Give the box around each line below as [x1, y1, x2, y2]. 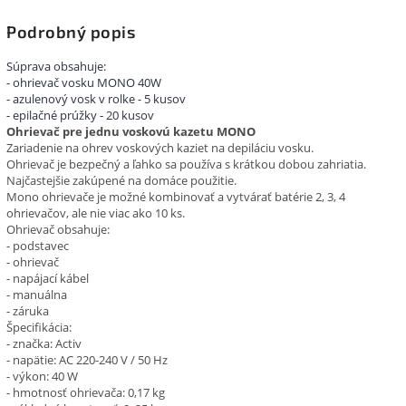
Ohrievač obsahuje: [6, 220, 110, 237]
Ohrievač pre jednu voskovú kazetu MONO [6, 122, 256, 140]
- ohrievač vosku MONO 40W [6, 73, 161, 91]
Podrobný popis [6, 21, 135, 42]
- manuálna [6, 285, 67, 303]
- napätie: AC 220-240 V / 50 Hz [6, 351, 168, 368]
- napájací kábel [6, 269, 89, 286]
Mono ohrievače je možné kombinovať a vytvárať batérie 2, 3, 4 [6, 188, 345, 205]
